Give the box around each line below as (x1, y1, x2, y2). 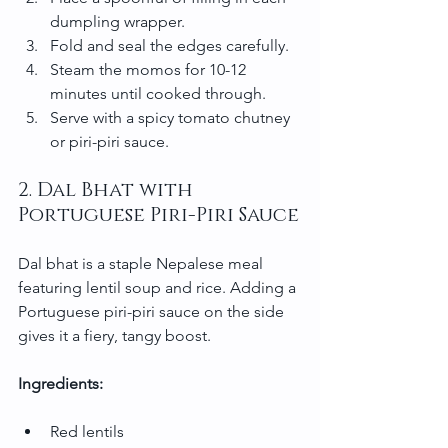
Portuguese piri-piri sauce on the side (18, 301, 288, 321)
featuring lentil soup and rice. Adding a (18, 277, 300, 297)
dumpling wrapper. (50, 11, 185, 31)
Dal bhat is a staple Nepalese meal (18, 253, 267, 273)
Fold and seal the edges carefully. (50, 35, 289, 55)
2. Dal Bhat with (18, 176, 198, 203)
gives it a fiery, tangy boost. (18, 325, 211, 345)
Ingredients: (18, 373, 103, 393)
